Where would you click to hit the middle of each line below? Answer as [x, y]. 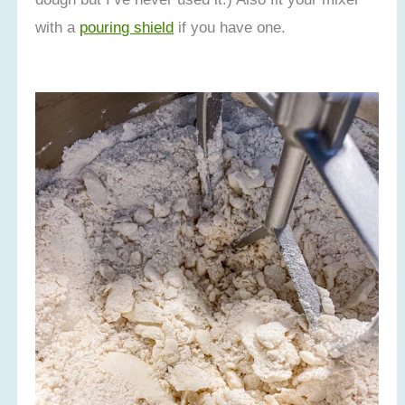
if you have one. [230, 27]
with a [58, 27]
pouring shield [127, 27]
